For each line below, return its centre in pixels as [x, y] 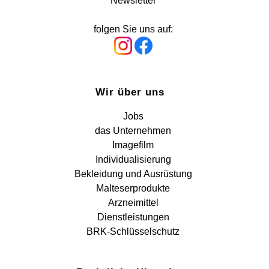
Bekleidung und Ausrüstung [133, 174]
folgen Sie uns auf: [133, 29]
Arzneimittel [133, 203]
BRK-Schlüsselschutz [133, 231]
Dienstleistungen [133, 217]
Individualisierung [133, 159]
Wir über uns [130, 92]
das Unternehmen [133, 131]
